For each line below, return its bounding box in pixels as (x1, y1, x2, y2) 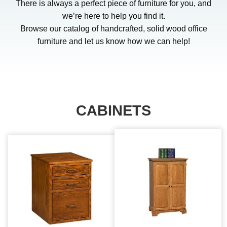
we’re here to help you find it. (62, 11, 165, 20)
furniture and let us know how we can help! (37, 36, 190, 46)
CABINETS (76, 102, 151, 119)
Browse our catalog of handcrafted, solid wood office (20, 24, 207, 33)
